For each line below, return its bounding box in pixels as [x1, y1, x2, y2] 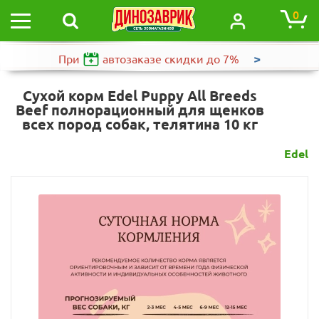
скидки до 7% [162, 52, 242, 66]
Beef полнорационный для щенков [16, 102, 264, 118]
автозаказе [103, 52, 162, 66]
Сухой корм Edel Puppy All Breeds [23, 88, 257, 104]
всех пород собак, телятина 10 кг [22, 116, 258, 132]
